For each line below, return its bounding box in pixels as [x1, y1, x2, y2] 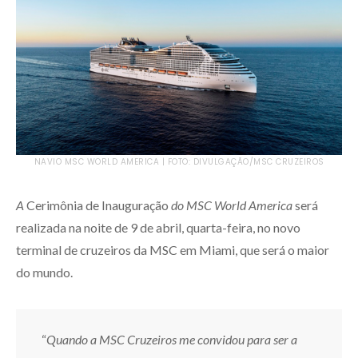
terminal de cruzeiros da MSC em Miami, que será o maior [16, 242, 329, 257]
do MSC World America [169, 197, 292, 213]
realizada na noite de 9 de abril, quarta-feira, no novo [16, 220, 300, 235]
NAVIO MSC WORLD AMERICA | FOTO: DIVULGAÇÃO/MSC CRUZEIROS [34, 156, 324, 168]
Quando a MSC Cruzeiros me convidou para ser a [46, 332, 297, 347]
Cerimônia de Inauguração [26, 197, 169, 213]
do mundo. [16, 265, 73, 280]
